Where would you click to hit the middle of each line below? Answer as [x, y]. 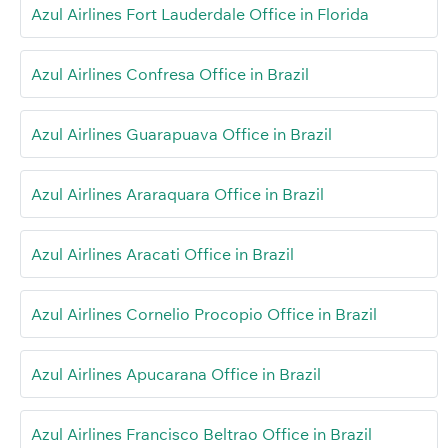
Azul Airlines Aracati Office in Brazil [162, 253]
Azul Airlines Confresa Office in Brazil [170, 73]
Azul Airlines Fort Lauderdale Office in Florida [200, 13]
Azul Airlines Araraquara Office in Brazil [177, 193]
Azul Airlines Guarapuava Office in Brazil [181, 133]
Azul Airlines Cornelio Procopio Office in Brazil [204, 313]
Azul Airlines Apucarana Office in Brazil [176, 373]
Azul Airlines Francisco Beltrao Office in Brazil [201, 433]
